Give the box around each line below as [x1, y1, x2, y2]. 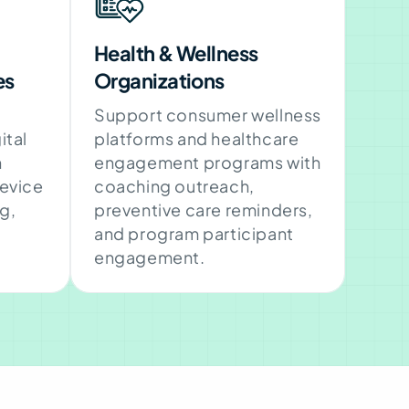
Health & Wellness [94, 39, 258, 66]
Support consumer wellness [94, 103, 322, 125]
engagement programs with [94, 151, 321, 173]
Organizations [94, 67, 225, 93]
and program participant [94, 222, 294, 244]
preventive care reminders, [94, 198, 313, 220]
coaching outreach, [94, 174, 255, 196]
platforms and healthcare [94, 127, 299, 149]
